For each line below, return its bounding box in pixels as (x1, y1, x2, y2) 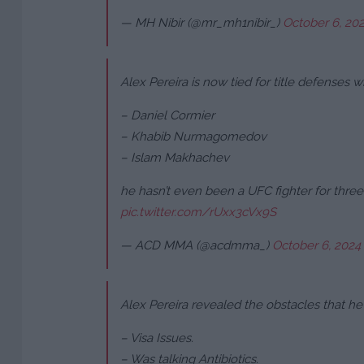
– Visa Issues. (120, 331, 193, 346)
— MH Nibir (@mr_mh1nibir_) (120, 15, 283, 31)
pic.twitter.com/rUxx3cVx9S (120, 205, 276, 220)
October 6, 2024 (272, 238, 361, 253)
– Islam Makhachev (120, 150, 229, 166)
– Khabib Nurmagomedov (120, 129, 266, 145)
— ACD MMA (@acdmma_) (120, 238, 272, 253)
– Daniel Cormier (120, 108, 214, 123)
